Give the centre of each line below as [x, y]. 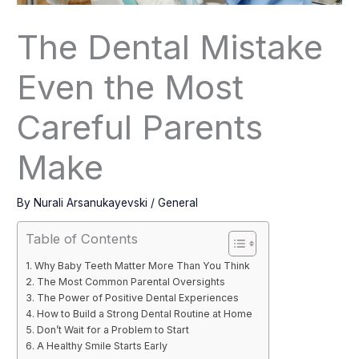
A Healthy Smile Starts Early [102, 346]
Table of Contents [82, 239]
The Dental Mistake [170, 46]
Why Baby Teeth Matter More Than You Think [142, 266]
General [178, 202]
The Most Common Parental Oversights [131, 282]
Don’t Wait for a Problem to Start [113, 330]
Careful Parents [140, 127]
